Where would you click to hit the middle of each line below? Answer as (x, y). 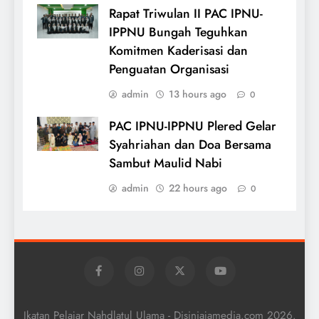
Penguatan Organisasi (169, 69)
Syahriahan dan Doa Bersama (190, 144)
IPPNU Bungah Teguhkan (178, 32)
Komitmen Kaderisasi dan (178, 50)
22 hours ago (198, 188)
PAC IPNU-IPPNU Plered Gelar (193, 126)
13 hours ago (198, 94)
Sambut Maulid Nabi (166, 163)
